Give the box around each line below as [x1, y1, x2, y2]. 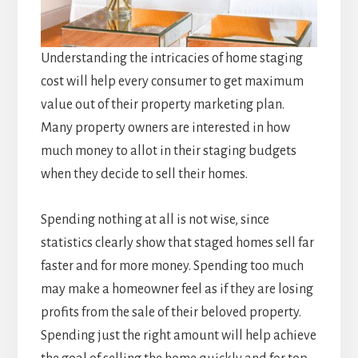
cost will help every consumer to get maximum [40, 74, 304, 89]
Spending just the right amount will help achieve [40, 328, 316, 344]
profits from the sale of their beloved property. [40, 305, 301, 320]
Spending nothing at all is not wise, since [40, 213, 269, 228]
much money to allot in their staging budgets [40, 144, 296, 159]
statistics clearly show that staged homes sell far [40, 236, 314, 251]
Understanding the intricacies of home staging [40, 51, 303, 66]
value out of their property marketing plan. [40, 97, 284, 113]
